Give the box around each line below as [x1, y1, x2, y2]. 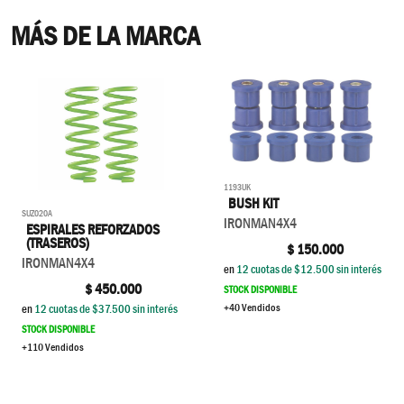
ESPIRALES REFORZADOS [26, 220, 161, 240]
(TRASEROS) [26, 234, 90, 253]
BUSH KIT [228, 194, 280, 214]
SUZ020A [22, 207, 52, 220]
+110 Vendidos [22, 340, 84, 355]
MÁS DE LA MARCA [11, 19, 200, 53]
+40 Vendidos [224, 300, 280, 316]
